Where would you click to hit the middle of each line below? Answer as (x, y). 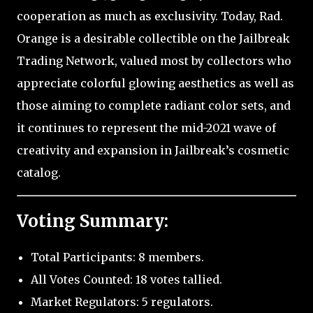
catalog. (39, 172)
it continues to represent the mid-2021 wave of (146, 128)
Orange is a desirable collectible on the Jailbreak (153, 38)
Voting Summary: (93, 221)
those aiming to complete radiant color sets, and (154, 105)
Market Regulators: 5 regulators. (122, 302)
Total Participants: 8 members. (117, 257)
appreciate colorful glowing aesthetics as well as (155, 83)
